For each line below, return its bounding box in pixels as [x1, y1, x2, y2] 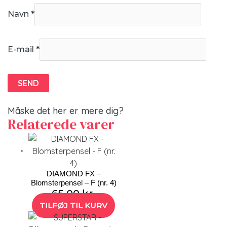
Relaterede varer [8, 114, 115, 134]
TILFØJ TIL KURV [40, 200, 108, 210]
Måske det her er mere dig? [8, 104, 124, 117]
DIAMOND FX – [46, 169, 101, 178]
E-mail [8, 45, 36, 55]
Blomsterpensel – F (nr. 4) [30, 178, 117, 187]
